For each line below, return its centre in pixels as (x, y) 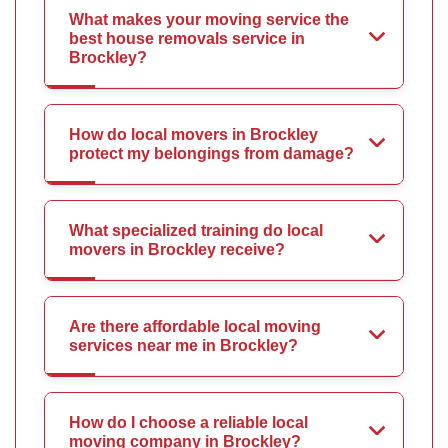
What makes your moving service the (209, 19)
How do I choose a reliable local (188, 422)
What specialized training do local (196, 230)
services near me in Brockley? (183, 345)
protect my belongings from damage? (211, 153)
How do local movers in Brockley (193, 134)
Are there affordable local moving (195, 326)
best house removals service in (187, 38)
